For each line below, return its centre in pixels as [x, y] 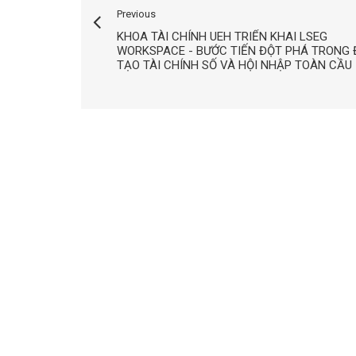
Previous [136, 14]
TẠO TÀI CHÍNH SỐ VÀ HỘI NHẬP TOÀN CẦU [234, 66]
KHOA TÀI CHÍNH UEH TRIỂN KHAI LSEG [222, 37]
